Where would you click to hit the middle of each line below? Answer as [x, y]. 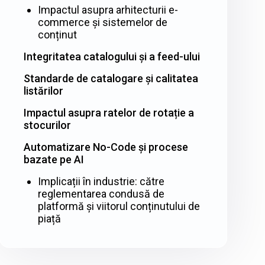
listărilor [43, 91]
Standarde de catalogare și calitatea [111, 79]
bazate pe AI [54, 160]
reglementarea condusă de [101, 194]
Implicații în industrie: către [101, 182]
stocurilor [47, 125]
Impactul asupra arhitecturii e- [108, 10]
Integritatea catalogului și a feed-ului [112, 57]
